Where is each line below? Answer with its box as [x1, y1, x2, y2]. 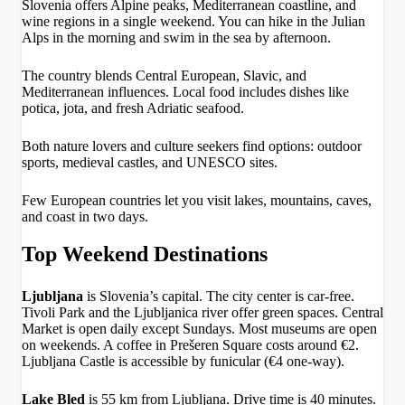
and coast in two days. [22, 208, 148, 224]
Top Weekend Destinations [22, 242, 268, 267]
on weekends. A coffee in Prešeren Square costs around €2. [22, 337, 359, 353]
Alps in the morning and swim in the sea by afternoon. [22, 29, 331, 45]
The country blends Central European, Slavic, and [22, 67, 306, 83]
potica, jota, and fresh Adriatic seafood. [22, 99, 244, 116]
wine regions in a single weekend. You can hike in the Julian [22, 13, 365, 29]
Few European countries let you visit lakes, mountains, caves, [22, 192, 372, 208]
